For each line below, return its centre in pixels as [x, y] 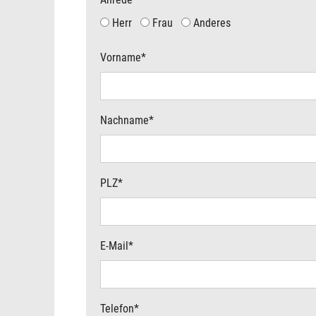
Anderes [212, 23]
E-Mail [114, 245]
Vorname [121, 57]
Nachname [124, 120]
